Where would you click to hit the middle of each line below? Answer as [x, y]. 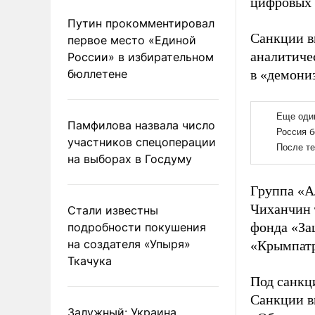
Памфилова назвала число [141, 125]
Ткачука [90, 261]
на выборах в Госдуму [130, 159]
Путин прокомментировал [141, 23]
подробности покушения [137, 227]
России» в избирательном [141, 57]
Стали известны [113, 210]
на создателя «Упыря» [129, 244]
